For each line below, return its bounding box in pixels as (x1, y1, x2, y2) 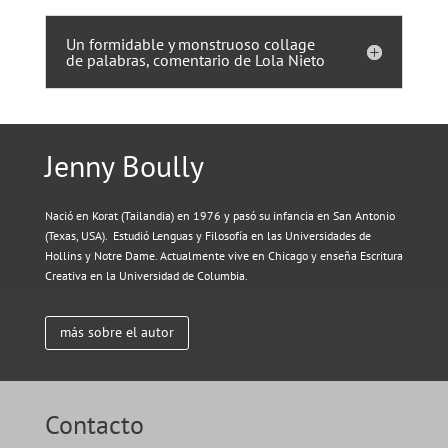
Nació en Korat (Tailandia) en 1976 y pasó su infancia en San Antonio (44, 208, 395, 224)
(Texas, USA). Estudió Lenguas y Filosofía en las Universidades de (44, 228, 371, 244)
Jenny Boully (44, 146, 204, 186)
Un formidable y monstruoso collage (65, 34, 315, 55)
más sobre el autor (59, 323, 174, 342)
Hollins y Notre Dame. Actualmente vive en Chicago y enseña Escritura (44, 248, 403, 264)
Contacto (44, 407, 144, 441)
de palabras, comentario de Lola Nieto (65, 50, 325, 71)
